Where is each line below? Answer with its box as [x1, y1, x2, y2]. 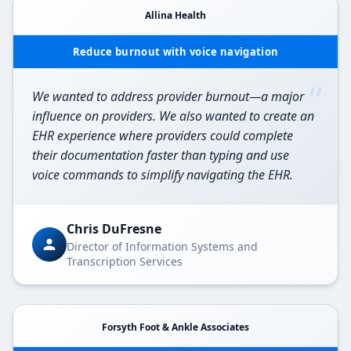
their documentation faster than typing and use [32, 147, 289, 165]
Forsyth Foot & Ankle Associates [102, 320, 249, 335]
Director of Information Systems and [67, 239, 258, 255]
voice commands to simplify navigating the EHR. [32, 166, 293, 184]
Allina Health [145, 9, 206, 23]
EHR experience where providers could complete [32, 127, 293, 145]
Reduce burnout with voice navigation [72, 45, 279, 60]
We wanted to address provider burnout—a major [32, 88, 304, 106]
